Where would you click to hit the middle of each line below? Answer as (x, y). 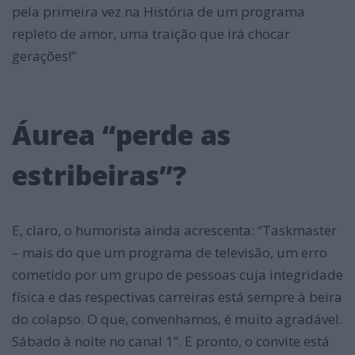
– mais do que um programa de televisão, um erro (170, 252)
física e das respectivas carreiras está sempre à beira (177, 296)
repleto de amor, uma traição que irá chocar (151, 33)
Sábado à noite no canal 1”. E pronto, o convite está (171, 341)
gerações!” (44, 55)
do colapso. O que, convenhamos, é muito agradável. (177, 319)
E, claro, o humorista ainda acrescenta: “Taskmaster (174, 230)
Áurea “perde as (121, 134)
